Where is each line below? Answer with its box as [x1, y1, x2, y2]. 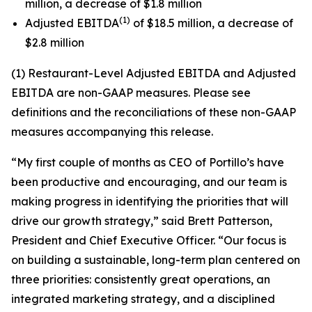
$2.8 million [25, 36, 84, 49]
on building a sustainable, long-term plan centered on [11, 253, 300, 267]
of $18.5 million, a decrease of [130, 16, 293, 30]
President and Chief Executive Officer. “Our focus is [11, 233, 286, 247]
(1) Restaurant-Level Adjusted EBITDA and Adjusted [11, 66, 296, 80]
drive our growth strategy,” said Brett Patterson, [11, 214, 272, 228]
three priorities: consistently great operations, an [11, 272, 270, 286]
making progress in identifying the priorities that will [11, 194, 288, 208]
